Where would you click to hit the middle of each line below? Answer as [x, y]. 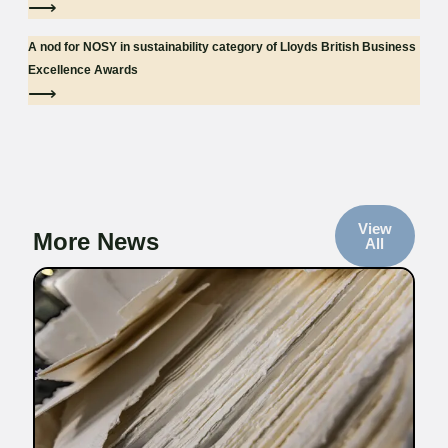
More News [96, 242]
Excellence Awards [83, 70]
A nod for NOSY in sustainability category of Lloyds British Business [222, 47]
